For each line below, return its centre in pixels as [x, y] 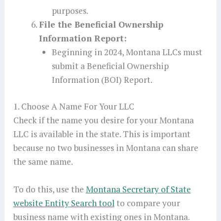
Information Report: [83, 38]
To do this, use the [49, 189]
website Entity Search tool [64, 203]
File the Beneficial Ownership [101, 24]
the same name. [43, 161]
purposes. [70, 10]
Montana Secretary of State [138, 189]
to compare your [147, 203]
